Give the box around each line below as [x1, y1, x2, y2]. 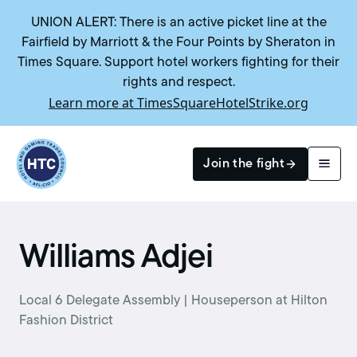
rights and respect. [122, 76, 235, 89]
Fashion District [19, 314, 113, 328]
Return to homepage [15, 139, 141, 156]
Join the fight [203, 157, 284, 171]
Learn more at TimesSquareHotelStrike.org [49, 94, 308, 112]
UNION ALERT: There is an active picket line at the [30, 16, 327, 29]
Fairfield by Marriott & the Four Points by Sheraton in [22, 36, 335, 49]
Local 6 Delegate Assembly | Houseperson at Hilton [19, 294, 328, 308]
